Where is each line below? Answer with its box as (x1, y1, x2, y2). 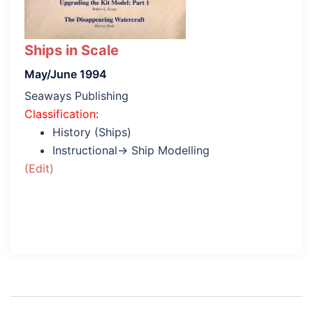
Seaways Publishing (24, 89, 129, 103)
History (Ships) (52, 125, 131, 139)
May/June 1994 (24, 67, 107, 81)
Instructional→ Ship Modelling (52, 143, 210, 157)
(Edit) (24, 161, 54, 175)
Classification (24, 107, 96, 121)
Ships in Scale (24, 42, 119, 59)
